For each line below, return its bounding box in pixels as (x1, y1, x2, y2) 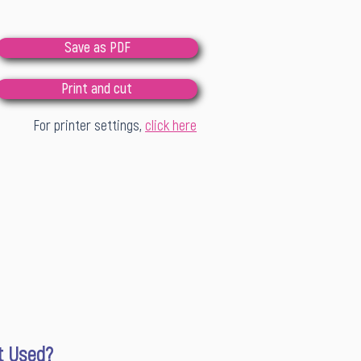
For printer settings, (33, 117, 145, 135)
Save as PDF (64, 39, 131, 57)
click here (145, 117, 197, 135)
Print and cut (61, 80, 132, 98)
